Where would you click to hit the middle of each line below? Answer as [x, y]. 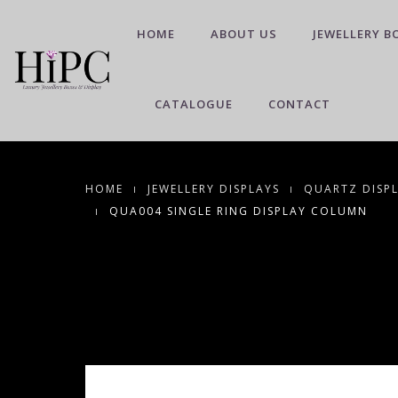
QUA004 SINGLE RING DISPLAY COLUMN [238, 211]
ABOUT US [244, 34]
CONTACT [299, 104]
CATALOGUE [194, 104]
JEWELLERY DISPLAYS [213, 189]
